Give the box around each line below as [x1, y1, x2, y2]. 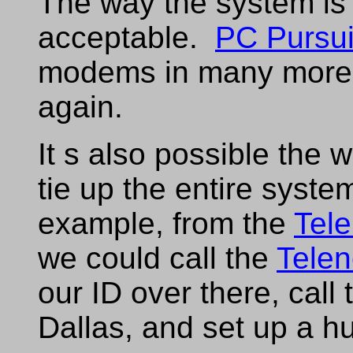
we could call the [38, 241, 277, 275]
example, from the [38, 206, 294, 240]
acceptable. [38, 20, 215, 54]
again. [38, 90, 123, 124]
